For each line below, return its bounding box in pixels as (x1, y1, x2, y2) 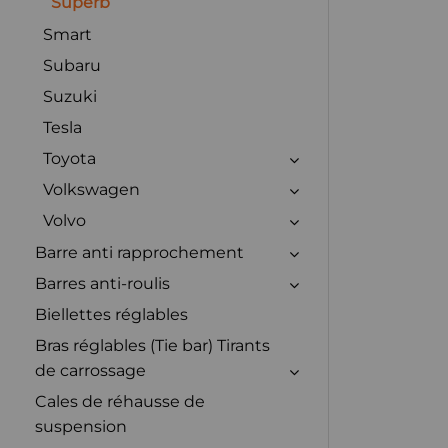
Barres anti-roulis (35, 273, 170, 293)
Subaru (43, 55, 101, 75)
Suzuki (43, 86, 97, 106)
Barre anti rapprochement (35, 242, 244, 262)
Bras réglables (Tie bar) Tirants (35, 335, 270, 355)
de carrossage (35, 360, 146, 380)
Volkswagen (43, 179, 140, 199)
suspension (35, 416, 127, 436)
